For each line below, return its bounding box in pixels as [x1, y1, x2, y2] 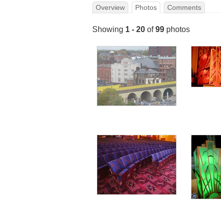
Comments [167, 3, 201, 11]
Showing [92, 25, 125, 34]
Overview [96, 3, 125, 11]
